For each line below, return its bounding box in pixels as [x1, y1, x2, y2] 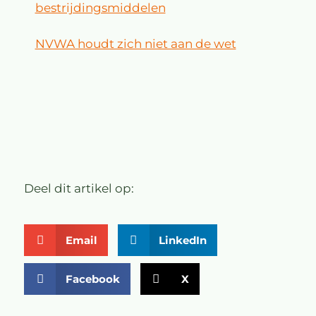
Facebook [65, 272, 120, 286]
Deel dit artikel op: [24, 181, 134, 196]
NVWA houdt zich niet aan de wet [35, 37, 236, 51]
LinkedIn [159, 233, 207, 247]
